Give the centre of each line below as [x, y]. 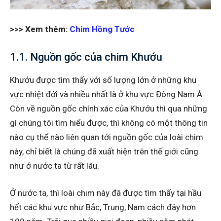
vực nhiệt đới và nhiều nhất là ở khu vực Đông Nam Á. [107, 94]
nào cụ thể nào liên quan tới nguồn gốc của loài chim [107, 137]
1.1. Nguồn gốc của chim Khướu [86, 57]
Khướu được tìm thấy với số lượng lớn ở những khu [103, 80]
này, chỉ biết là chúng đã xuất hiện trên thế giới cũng [104, 151]
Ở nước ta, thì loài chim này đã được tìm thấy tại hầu [106, 193]
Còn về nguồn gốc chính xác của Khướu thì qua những [109, 108]
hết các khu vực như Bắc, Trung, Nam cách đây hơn [103, 207]
